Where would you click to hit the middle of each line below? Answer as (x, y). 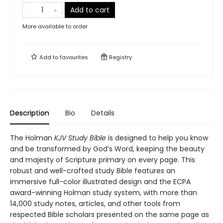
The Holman (32, 138)
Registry (120, 57)
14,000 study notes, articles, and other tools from (95, 204)
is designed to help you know (157, 138)
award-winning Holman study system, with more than (104, 193)
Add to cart (90, 10)
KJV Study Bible (80, 138)
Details (103, 113)
